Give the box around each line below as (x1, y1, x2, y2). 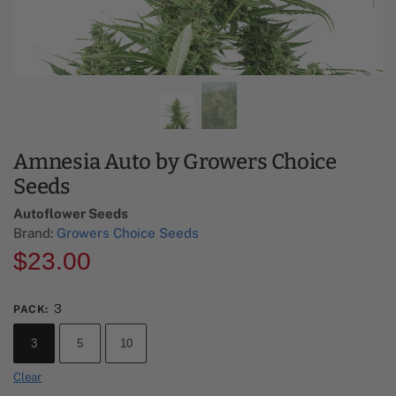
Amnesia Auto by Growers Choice (13, 149, 337, 175)
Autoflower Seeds (13, 206, 128, 222)
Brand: (13, 225, 57, 241)
